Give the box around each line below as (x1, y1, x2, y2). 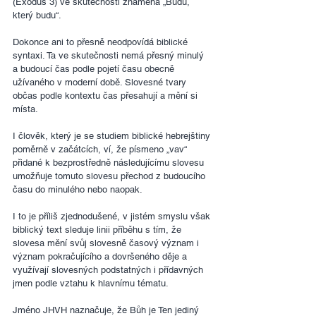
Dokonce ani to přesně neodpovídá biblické (13, 37, 190, 48)
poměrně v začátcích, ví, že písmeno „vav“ (13, 144, 190, 155)
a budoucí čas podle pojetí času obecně (13, 63, 177, 75)
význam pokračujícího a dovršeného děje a (13, 251, 190, 262)
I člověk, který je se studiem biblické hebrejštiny (13, 130, 213, 142)
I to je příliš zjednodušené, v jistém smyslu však (13, 211, 213, 222)
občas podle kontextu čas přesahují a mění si (13, 90, 200, 102)
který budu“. (13, 10, 61, 21)
